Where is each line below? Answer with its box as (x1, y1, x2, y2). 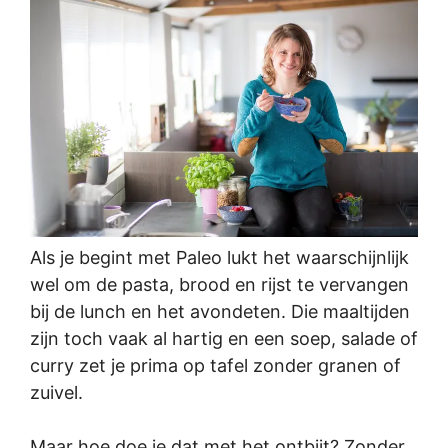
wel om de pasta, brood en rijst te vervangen (30, 274, 409, 296)
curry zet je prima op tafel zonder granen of (30, 355, 401, 377)
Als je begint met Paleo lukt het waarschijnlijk (30, 247, 409, 269)
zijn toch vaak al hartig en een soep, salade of (30, 328, 418, 350)
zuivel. (30, 382, 83, 404)
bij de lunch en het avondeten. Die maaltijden (30, 301, 410, 323)
